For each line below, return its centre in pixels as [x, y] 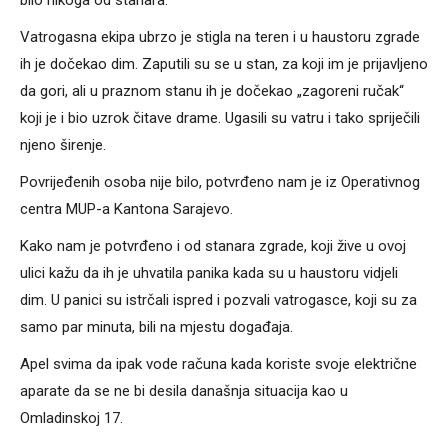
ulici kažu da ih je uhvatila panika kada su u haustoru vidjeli [209, 273]
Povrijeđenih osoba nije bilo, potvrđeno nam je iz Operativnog [220, 182]
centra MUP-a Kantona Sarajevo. [126, 209]
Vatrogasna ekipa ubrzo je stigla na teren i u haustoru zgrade [220, 37]
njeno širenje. [63, 145]
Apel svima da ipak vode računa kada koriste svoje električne [218, 364]
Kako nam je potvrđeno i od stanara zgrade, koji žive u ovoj [213, 246]
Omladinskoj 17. [71, 418]
